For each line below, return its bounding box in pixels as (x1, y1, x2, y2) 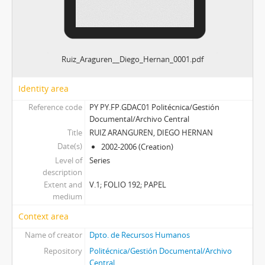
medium (52, 191, 82, 202)
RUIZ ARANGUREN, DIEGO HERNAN (89, 127, 213, 138)
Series (89, 155, 110, 166)
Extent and (43, 179, 82, 190)
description (42, 167, 82, 177)
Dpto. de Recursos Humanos (89, 230, 190, 240)
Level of (54, 155, 82, 166)
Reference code (28, 102, 82, 112)
